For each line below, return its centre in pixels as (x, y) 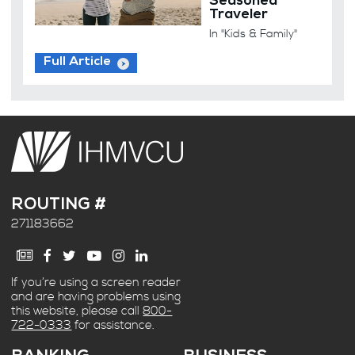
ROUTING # (59, 206)
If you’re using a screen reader (96, 282)
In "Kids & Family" (254, 34)
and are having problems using (96, 296)
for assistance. (113, 325)
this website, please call (77, 311)
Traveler (239, 15)
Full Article (77, 63)
